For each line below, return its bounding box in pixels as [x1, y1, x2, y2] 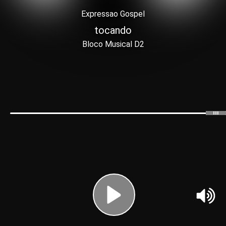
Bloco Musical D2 [82, 39, 144, 49]
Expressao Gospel [81, 9, 145, 19]
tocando [94, 24, 132, 36]
